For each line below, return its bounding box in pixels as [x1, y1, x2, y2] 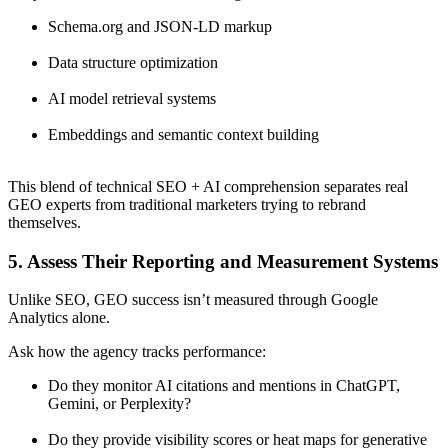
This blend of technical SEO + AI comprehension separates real [8, 177, 408, 195]
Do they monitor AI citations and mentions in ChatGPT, [48, 377, 400, 395]
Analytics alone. [8, 309, 110, 327]
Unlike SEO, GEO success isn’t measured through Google [8, 291, 378, 309]
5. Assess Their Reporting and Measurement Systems [8, 250, 438, 272]
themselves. [8, 213, 81, 231]
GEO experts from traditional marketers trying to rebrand [8, 195, 366, 213]
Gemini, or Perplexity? [48, 395, 191, 413]
